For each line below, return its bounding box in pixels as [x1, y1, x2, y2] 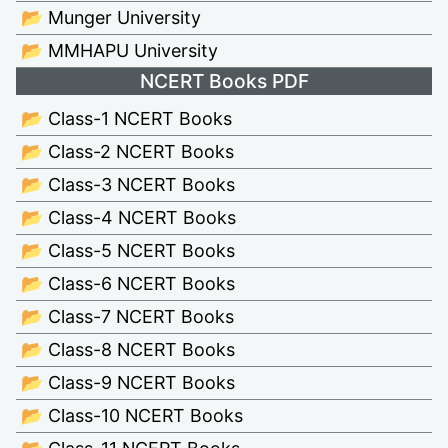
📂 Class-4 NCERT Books [21, 206, 236, 228]
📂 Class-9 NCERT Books [21, 371, 235, 393]
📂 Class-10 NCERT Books [21, 404, 243, 426]
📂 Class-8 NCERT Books [21, 338, 235, 360]
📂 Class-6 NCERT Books [21, 272, 235, 294]
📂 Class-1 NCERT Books [21, 107, 232, 129]
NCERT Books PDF [139, 68, 309, 93]
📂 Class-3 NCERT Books [21, 173, 235, 195]
